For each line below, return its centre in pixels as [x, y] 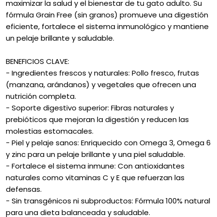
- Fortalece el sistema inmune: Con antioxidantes [95, 166]
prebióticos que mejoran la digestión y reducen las [97, 120]
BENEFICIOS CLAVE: [38, 62]
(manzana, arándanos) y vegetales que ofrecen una [101, 85]
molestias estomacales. [50, 131]
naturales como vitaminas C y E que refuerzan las [95, 178]
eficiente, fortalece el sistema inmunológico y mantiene [107, 27]
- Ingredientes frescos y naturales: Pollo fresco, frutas [102, 73]
